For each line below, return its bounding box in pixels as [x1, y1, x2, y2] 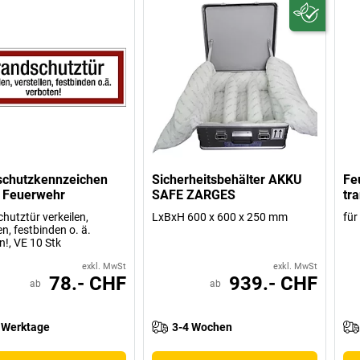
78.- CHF [49, 272, 127, 296]
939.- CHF [228, 272, 317, 296]
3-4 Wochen [172, 321, 233, 334]
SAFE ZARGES [152, 187, 236, 203]
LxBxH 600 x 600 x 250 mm [152, 211, 288, 224]
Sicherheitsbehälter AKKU [152, 172, 303, 188]
